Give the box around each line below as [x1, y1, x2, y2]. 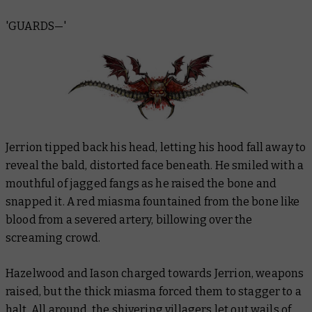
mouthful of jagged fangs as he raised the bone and [6, 176, 277, 190]
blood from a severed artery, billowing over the [6, 212, 253, 226]
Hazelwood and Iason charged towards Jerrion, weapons [6, 266, 304, 280]
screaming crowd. [6, 231, 103, 244]
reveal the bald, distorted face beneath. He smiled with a [6, 158, 304, 172]
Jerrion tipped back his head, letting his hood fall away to [6, 140, 306, 154]
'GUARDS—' [6, 19, 67, 33]
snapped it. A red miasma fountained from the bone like [6, 194, 300, 208]
